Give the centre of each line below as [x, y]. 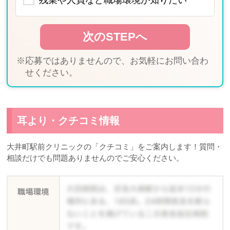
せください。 [52, 73]
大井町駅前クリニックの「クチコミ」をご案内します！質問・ [115, 147]
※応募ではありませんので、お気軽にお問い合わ [113, 61]
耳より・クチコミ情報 [69, 121]
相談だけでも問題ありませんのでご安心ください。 [95, 158]
